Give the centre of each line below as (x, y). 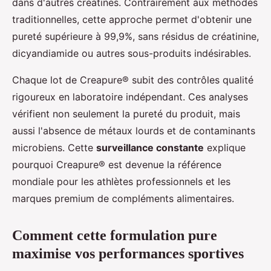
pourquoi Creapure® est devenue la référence (117, 165)
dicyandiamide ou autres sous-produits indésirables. (132, 54)
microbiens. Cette (54, 148)
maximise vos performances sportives (128, 254)
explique (225, 148)
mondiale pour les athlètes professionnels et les (121, 182)
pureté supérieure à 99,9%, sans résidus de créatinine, (135, 37)
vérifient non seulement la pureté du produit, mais (126, 114)
